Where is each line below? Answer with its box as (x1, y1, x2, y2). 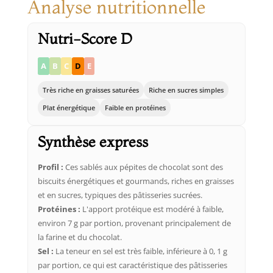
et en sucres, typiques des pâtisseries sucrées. (37, 189, 202, 200)
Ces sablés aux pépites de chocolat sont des (63, 161, 223, 172)
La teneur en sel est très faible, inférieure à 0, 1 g (53, 245, 227, 257)
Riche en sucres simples (148, 85, 224, 94)
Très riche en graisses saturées (42, 85, 139, 94)
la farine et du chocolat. (37, 231, 122, 243)
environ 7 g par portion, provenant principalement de (37, 217, 231, 229)
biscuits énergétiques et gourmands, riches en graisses (37, 175, 234, 186)
